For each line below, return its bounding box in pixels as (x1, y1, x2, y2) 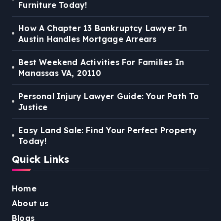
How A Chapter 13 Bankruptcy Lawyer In (18, 23, 187, 33)
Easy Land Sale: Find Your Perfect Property (18, 125, 197, 135)
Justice (18, 102, 48, 112)
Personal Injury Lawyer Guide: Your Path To (18, 91, 199, 101)
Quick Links (12, 152, 69, 165)
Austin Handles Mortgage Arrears (18, 34, 157, 44)
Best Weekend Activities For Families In (18, 57, 184, 67)
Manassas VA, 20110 (18, 68, 101, 78)
